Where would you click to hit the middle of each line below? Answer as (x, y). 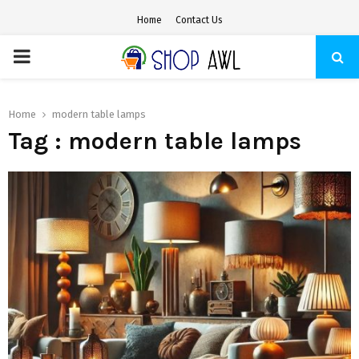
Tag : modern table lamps (155, 141)
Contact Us (199, 20)
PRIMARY (50, 56)
